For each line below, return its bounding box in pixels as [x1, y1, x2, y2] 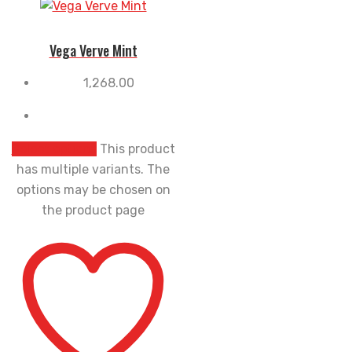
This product [99, 141, 175, 156]
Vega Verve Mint [49, 39, 137, 60]
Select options [11, 141, 97, 156]
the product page [42, 202, 145, 218]
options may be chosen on [16, 181, 170, 197]
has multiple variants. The [16, 161, 170, 177]
